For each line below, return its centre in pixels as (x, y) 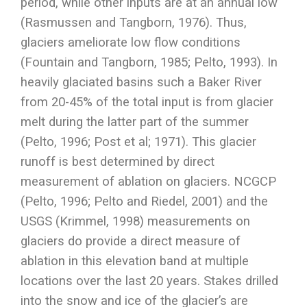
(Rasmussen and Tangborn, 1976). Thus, (134, 22)
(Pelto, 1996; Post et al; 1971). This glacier (138, 142)
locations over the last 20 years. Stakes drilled (149, 281)
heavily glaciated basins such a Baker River (141, 82)
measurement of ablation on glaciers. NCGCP (148, 181)
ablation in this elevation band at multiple (135, 261)
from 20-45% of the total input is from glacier (147, 102)
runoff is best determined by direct (118, 161)
